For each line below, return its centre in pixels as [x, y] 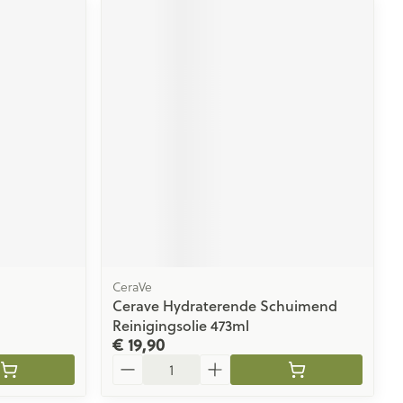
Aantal [134, 362]
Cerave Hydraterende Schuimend [225, 305]
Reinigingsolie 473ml [181, 325]
